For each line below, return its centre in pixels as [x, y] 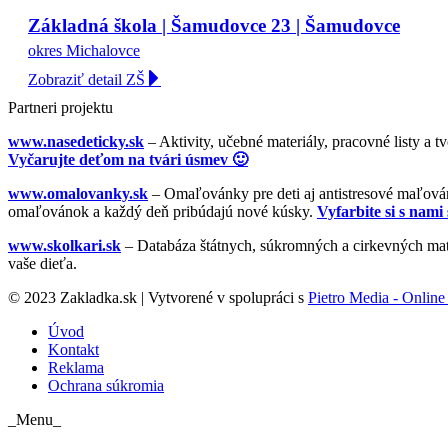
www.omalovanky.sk [78, 194]
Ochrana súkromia [106, 386]
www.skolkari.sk [64, 246]
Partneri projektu [60, 108]
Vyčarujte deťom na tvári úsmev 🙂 [128, 160]
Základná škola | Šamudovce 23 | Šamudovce [214, 26]
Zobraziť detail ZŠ [86, 80]
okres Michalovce [84, 51]
